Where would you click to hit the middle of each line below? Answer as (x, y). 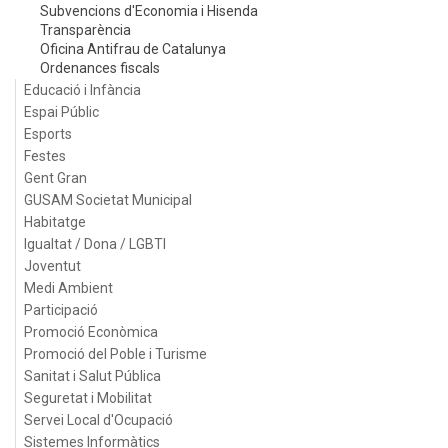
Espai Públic (61, 112)
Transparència (85, 30)
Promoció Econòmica (91, 332)
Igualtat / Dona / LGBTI (95, 244)
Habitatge (55, 222)
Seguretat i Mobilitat (88, 398)
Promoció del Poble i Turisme (115, 354)
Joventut (52, 266)
